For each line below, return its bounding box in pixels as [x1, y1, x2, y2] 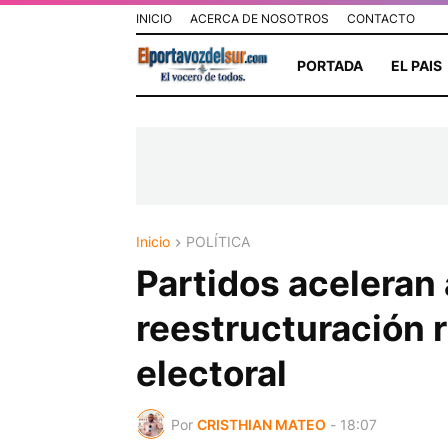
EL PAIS [390, 56, 442, 74]
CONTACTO [346, 11, 415, 26]
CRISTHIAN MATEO [196, 415, 326, 433]
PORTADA [296, 56, 363, 74]
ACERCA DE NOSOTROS [189, 11, 329, 26]
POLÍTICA [185, 233, 250, 250]
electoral [135, 352, 287, 395]
